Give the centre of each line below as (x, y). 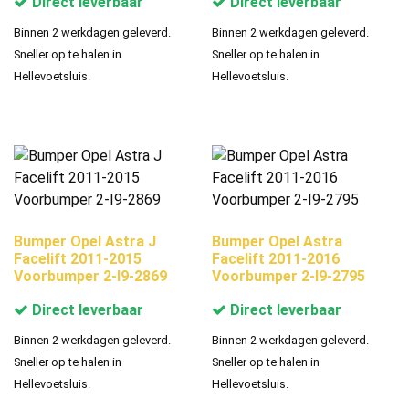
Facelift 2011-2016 (276, 259)
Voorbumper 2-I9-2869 (90, 277)
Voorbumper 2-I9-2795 (289, 277)
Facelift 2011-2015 (78, 259)
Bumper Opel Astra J (85, 242)
